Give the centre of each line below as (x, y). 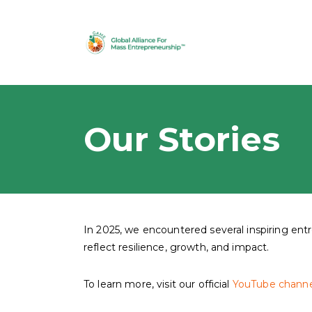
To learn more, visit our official (158, 284)
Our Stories (182, 139)
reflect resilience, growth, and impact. (177, 247)
